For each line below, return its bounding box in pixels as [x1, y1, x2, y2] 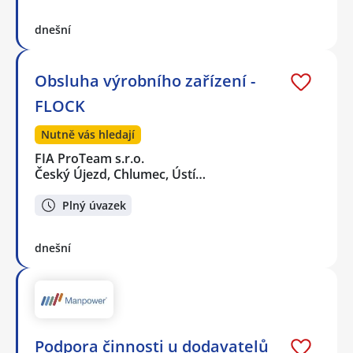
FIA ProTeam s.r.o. [35, 150, 146, 168]
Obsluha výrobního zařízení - [35, 70, 255, 92]
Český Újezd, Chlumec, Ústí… [35, 165, 206, 184]
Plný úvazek [62, 197, 126, 213]
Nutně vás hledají [41, 127, 135, 143]
